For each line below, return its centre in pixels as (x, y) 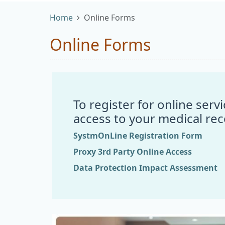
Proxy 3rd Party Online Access (133, 152)
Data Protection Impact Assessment (145, 168)
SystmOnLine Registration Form (138, 136)
